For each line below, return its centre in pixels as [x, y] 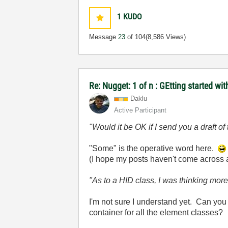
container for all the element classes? [156, 212]
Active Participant [140, 110]
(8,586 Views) [166, 37]
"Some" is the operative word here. [154, 148]
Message [104, 37]
